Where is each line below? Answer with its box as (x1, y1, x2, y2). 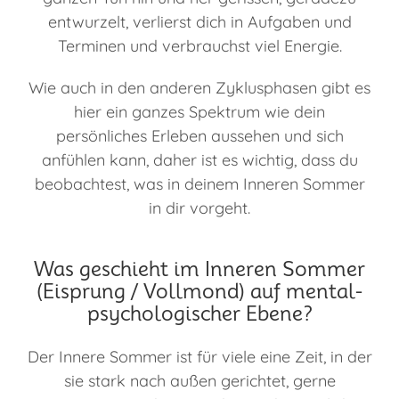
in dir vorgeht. (149, 198, 250, 219)
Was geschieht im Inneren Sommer (34, 257, 365, 281)
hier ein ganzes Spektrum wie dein (74, 102, 325, 123)
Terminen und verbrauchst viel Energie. (57, 36, 342, 57)
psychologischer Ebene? (86, 302, 313, 326)
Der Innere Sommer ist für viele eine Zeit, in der (27, 346, 372, 367)
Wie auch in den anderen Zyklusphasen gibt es (28, 77, 370, 99)
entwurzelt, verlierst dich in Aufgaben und (47, 12, 352, 33)
